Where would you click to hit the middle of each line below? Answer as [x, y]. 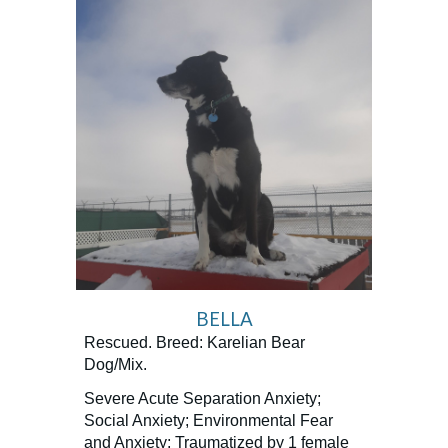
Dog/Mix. [116, 364]
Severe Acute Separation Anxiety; [203, 398]
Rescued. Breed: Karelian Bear [195, 342]
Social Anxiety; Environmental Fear [209, 420]
